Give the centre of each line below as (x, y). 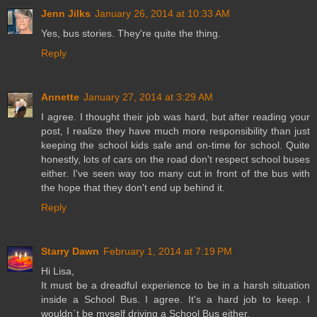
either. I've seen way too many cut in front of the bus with (175, 174)
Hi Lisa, (58, 271)
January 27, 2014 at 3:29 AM (148, 97)
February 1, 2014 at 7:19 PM (168, 252)
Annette (60, 97)
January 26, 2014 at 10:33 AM (162, 14)
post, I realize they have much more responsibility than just (175, 131)
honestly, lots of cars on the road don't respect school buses (175, 160)
